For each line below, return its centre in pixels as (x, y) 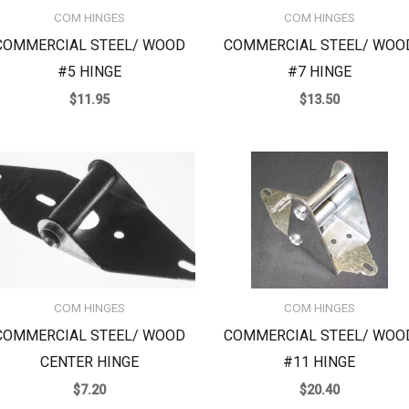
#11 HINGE (320, 362)
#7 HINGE (319, 71)
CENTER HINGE (90, 362)
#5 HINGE (90, 71)
